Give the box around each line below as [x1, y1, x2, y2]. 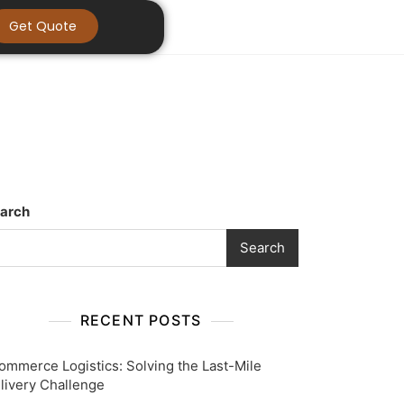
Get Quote [8, 17, 77, 35]
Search [240, 239, 285, 256]
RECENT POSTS [79, 311, 202, 329]
